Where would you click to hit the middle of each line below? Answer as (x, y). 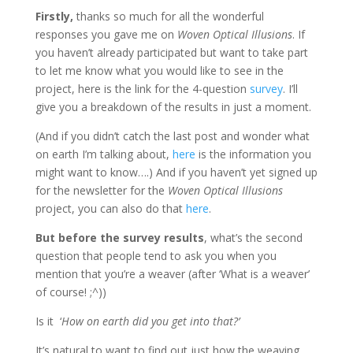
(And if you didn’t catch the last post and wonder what (172, 136)
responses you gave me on (106, 34)
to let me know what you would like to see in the (159, 71)
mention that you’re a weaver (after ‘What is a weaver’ (172, 274)
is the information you (253, 154)
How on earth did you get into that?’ (150, 321)
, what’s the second (253, 238)
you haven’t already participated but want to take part (171, 52)
